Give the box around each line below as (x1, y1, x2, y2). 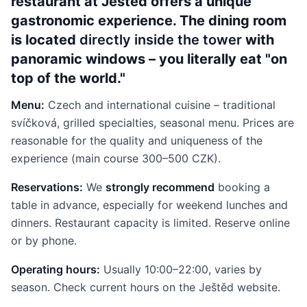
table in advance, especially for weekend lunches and (11, 198, 288, 212)
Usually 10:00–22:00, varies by (100, 262, 262, 276)
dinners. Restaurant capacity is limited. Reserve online (11, 216, 290, 230)
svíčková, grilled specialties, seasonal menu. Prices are (11, 116, 294, 130)
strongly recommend (106, 180, 214, 194)
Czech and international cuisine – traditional (45, 98, 275, 112)
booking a (214, 180, 270, 194)
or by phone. (11, 234, 77, 247)
